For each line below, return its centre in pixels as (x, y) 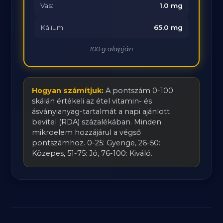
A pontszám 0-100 (139, 91)
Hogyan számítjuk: (68, 91)
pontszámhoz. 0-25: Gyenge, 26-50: (96, 143)
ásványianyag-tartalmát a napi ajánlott (101, 111)
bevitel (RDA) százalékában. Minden (97, 122)
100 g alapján (111, 49)
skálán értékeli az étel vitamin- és (92, 101)
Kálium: (53, 27)
